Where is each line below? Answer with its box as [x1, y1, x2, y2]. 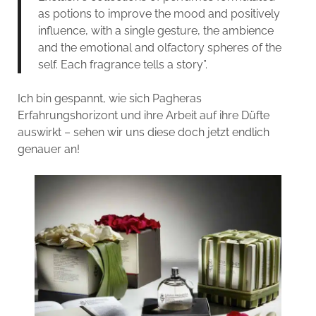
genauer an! [17, 142, 80, 156]
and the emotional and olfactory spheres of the [37, 40, 281, 54]
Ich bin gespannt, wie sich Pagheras [17, 91, 202, 105]
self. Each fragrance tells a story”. [37, 57, 207, 71]
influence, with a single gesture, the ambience [37, 23, 274, 37]
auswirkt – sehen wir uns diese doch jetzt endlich [17, 125, 269, 139]
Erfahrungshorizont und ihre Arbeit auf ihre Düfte [17, 108, 269, 122]
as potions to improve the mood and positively [37, 6, 280, 20]
